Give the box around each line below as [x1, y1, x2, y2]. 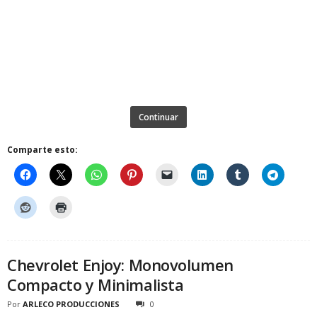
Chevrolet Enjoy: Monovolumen [7, 253, 234, 275]
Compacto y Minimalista [7, 273, 184, 295]
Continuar [139, 110, 178, 123]
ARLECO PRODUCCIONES [23, 298, 120, 309]
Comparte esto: [7, 143, 78, 156]
